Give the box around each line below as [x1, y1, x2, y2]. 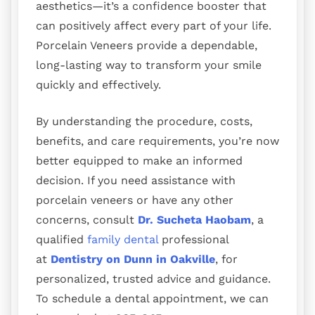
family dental [87, 233, 158, 247]
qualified [36, 233, 87, 247]
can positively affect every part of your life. [36, 19, 271, 33]
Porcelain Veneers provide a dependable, [36, 39, 257, 53]
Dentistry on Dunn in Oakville [51, 252, 215, 266]
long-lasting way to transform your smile [36, 58, 262, 72]
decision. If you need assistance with [36, 174, 236, 188]
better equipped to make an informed [36, 154, 243, 168]
